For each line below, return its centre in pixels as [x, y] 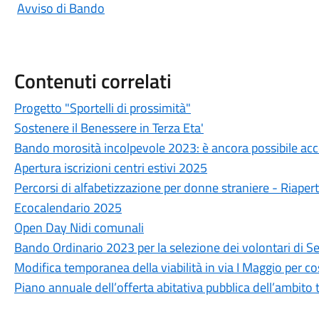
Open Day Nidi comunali [79, 228]
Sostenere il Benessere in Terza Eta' [109, 128]
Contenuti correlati [93, 81]
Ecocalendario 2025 [68, 208]
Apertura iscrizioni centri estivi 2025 [110, 168]
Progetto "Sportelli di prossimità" [102, 108]
